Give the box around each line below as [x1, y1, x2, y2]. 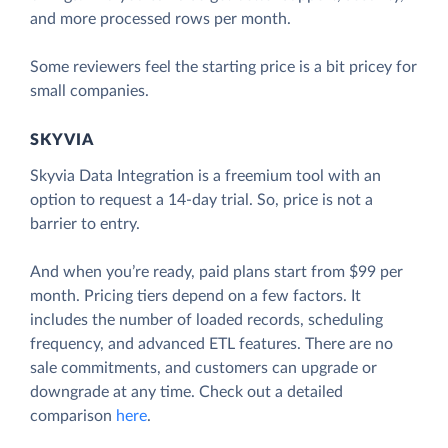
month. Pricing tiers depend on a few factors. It [30, 287, 361, 304]
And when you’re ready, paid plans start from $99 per [30, 263, 403, 280]
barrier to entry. [30, 215, 140, 232]
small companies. [30, 82, 149, 99]
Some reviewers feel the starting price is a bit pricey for [30, 58, 417, 75]
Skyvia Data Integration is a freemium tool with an [30, 167, 381, 184]
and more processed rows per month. [30, 10, 291, 27]
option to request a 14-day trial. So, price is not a [30, 191, 373, 208]
